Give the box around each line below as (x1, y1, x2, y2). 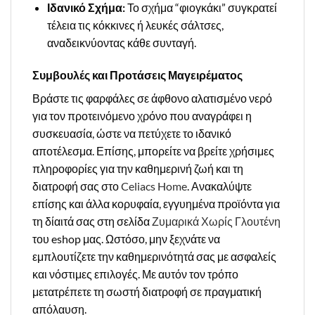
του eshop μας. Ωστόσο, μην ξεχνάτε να (32, 231, 220, 245)
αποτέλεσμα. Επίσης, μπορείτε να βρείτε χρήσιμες (32, 143, 274, 157)
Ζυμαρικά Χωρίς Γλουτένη (152, 214, 281, 228)
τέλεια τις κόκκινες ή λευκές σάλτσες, (46, 18, 224, 32)
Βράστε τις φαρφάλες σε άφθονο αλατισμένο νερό (32, 91, 272, 105)
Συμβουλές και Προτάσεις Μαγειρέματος (32, 67, 243, 82)
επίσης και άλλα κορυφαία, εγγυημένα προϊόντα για (32, 196, 280, 210)
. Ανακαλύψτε (187, 179, 252, 193)
